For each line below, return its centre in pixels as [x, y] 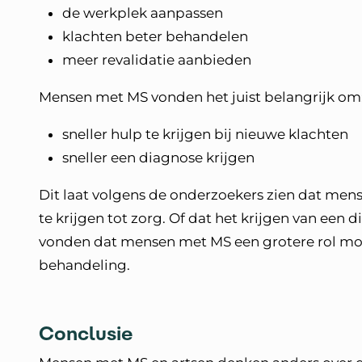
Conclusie [86, 334]
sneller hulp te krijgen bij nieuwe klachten [205, 134]
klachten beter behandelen [155, 36]
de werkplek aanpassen [143, 13]
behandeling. [86, 265]
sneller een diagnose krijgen [160, 158]
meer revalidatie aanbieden [158, 60]
